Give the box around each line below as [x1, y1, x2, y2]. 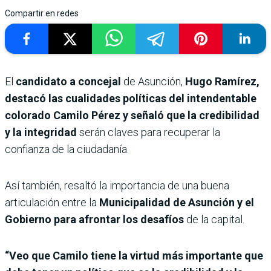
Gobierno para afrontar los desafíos [5, 212, 184, 226]
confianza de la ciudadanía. [5, 142, 129, 155]
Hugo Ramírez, [185, 74, 260, 88]
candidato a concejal [13, 74, 123, 88]
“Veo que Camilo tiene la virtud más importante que [5, 249, 263, 262]
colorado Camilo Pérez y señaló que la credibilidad [5, 108, 260, 122]
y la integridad [5, 125, 77, 139]
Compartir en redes [5, 8, 79, 18]
